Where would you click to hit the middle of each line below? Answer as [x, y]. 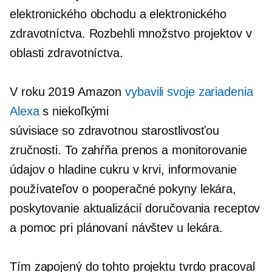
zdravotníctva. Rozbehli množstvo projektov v [131, 33]
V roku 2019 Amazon [68, 92]
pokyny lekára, [196, 189]
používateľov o [51, 189]
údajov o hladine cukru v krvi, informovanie [123, 169]
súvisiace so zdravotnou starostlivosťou [115, 131]
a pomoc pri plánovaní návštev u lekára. [117, 228]
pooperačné [124, 189]
